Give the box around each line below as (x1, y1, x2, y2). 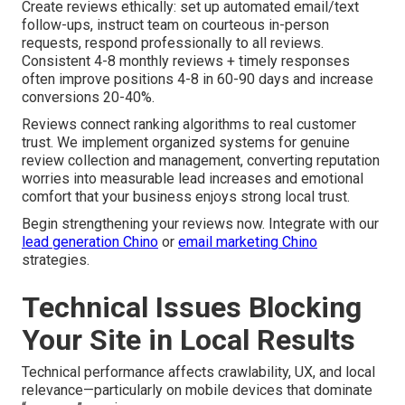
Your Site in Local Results (22, 322, 355, 357)
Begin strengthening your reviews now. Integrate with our (22, 214, 379, 232)
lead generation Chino (22, 232, 158, 250)
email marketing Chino (178, 232, 317, 250)
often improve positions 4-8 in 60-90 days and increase (22, 70, 373, 88)
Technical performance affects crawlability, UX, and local (22, 363, 375, 381)
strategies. (22, 250, 89, 268)
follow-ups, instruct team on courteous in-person (22, 15, 329, 33)
